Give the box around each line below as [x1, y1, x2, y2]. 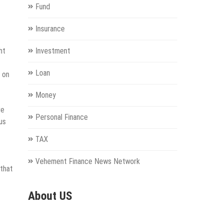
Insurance [35, 24, 65, 34]
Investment [35, 46, 70, 56]
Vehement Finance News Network [35, 157, 140, 166]
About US [27, 189, 72, 203]
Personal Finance [35, 112, 88, 122]
